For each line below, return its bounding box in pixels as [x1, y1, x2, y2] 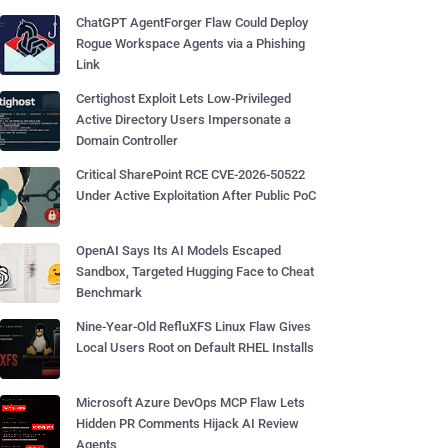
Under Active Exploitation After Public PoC [76, 188, 316, 203]
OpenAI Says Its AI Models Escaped [76, 243, 281, 258]
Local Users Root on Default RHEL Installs [76, 340, 314, 355]
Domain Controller [76, 133, 178, 148]
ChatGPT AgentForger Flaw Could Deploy [76, 15, 308, 30]
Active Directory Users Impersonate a [76, 112, 291, 127]
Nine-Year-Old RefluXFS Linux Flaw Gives [76, 319, 311, 334]
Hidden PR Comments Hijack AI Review [76, 416, 299, 431]
